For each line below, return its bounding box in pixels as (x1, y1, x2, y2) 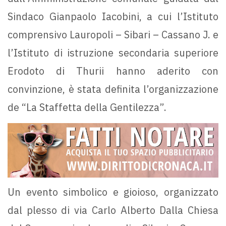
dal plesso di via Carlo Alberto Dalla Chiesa (8, 203, 218, 217)
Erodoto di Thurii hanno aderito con (8, 64, 218, 78)
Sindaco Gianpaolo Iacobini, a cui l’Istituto (8, 10, 218, 24)
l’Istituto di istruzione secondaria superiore (8, 46, 218, 60)
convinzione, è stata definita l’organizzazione (8, 82, 218, 96)
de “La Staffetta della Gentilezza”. (8, 100, 166, 115)
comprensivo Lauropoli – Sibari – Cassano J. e (8, 28, 218, 42)
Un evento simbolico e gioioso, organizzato (8, 185, 218, 199)
